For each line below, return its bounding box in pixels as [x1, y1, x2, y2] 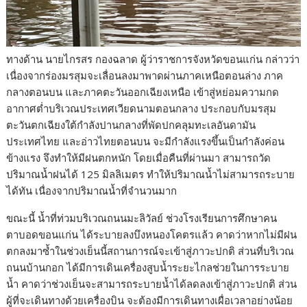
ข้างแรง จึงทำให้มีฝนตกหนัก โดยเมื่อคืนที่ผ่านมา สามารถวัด [6, 150, 271, 164]
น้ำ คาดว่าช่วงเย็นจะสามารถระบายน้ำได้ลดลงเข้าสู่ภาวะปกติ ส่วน [6, 276, 297, 291]
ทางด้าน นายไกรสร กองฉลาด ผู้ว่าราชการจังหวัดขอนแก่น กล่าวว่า [6, 51, 300, 66]
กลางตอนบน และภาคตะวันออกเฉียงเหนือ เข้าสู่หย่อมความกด [6, 84, 280, 99]
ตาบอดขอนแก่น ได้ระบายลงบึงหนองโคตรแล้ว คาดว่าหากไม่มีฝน [6, 227, 297, 241]
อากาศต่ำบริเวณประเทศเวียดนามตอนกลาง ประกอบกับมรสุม [6, 101, 277, 115]
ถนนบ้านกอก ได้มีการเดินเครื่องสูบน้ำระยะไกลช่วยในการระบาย [6, 260, 290, 274]
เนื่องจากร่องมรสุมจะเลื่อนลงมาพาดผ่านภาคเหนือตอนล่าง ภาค [6, 68, 284, 82]
